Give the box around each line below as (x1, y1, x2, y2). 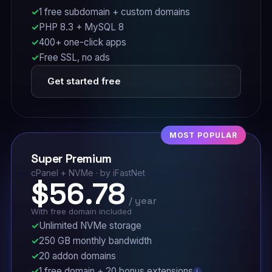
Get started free (47, 75, 121, 87)
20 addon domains (38, 250, 116, 262)
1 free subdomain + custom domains (38, 6, 190, 18)
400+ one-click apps (38, 36, 126, 48)
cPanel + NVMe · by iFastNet (30, 168, 145, 178)
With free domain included (30, 206, 132, 216)
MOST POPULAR (169, 131, 238, 140)
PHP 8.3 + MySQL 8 (38, 21, 124, 33)
